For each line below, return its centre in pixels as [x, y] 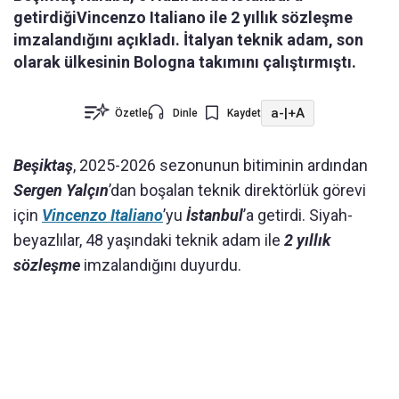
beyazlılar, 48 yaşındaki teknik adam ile [149, 240]
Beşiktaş [43, 166]
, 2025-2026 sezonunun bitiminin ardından [220, 166]
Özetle [131, 114]
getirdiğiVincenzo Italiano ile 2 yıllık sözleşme [183, 18]
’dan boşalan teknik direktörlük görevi [237, 191]
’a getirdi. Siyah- [298, 216]
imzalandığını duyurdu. [161, 265]
